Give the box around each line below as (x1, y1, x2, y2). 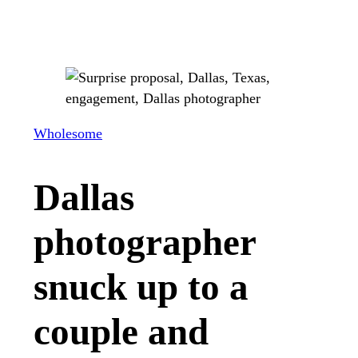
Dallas (34, 176, 134, 218)
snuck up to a (34, 265, 249, 308)
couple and (34, 310, 209, 352)
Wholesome (34, 125, 102, 141)
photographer (34, 221, 256, 263)
